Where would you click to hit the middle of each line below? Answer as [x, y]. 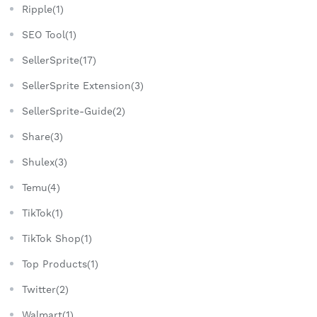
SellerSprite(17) [59, 60]
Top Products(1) [60, 264]
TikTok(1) [42, 213]
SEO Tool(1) [49, 35]
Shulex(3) [45, 162]
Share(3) [42, 137]
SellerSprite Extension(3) [83, 86]
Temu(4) [41, 188]
